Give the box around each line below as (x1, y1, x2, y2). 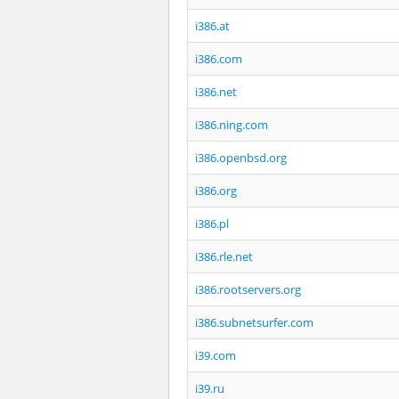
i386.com (195, 51, 242, 67)
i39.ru (195, 380, 224, 396)
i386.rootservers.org (195, 281, 301, 297)
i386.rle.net (195, 248, 253, 265)
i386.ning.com (195, 117, 268, 133)
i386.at (195, 18, 230, 34)
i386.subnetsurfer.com (195, 314, 313, 330)
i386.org (195, 183, 237, 199)
